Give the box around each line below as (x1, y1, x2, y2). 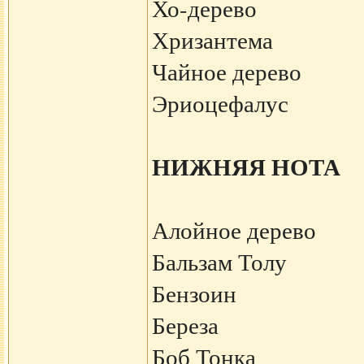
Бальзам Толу (151, 246, 287, 277)
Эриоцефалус (151, 88, 288, 119)
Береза (151, 310, 219, 340)
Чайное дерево (151, 56, 301, 87)
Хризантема (151, 24, 273, 55)
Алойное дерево (151, 214, 316, 245)
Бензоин (151, 278, 236, 309)
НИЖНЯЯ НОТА (151, 149, 340, 184)
